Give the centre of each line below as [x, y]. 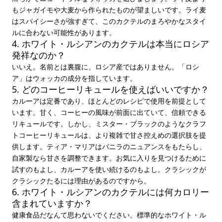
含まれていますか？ [52, 203]
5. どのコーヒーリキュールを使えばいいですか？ [111, 89]
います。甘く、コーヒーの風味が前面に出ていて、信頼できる [109, 112]
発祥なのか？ [39, 55]
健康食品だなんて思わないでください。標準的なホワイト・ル [109, 215]
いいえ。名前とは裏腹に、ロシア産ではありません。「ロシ [106, 67]
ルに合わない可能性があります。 [64, 32]
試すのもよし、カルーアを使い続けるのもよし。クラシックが [109, 169]
